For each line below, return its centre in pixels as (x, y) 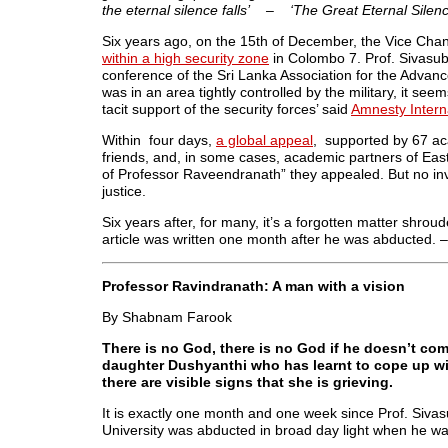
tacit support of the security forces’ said (226, 109)
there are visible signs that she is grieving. (247, 382)
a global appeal (264, 140)
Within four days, (159, 140)
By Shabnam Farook (167, 317)
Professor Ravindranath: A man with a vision (253, 286)
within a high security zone (185, 58)
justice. (124, 191)
